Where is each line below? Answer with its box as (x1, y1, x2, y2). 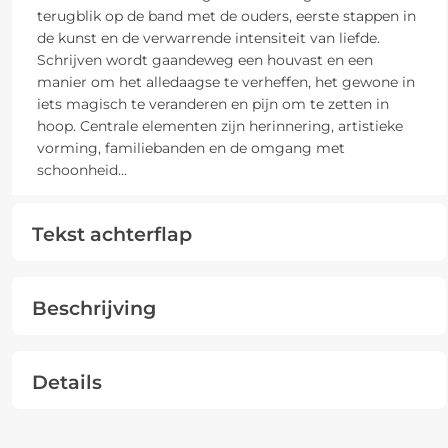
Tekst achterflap (31, 221, 192, 246)
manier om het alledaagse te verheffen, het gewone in (36, 72, 415, 91)
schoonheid (36, 160, 118, 179)
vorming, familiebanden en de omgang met (36, 138, 345, 157)
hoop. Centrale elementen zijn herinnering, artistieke (36, 116, 403, 135)
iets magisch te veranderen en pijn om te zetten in (36, 94, 389, 113)
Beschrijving (31, 295, 156, 320)
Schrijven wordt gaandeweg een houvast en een (36, 50, 373, 69)
